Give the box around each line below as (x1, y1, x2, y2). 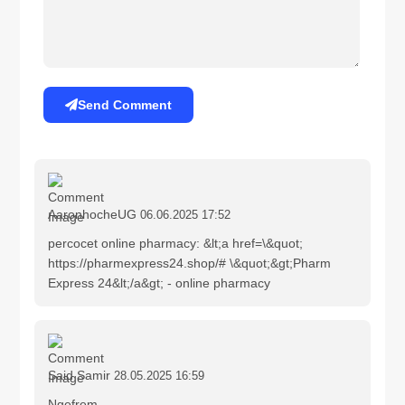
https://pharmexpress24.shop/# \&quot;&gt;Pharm (48, 255, 332, 270)
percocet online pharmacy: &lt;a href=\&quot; (48, 235, 304, 250)
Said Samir (48, 367, 115, 382)
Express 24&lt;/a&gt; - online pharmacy (48, 275, 271, 290)
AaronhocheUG (48, 206, 137, 221)
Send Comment (78, 97, 173, 112)
